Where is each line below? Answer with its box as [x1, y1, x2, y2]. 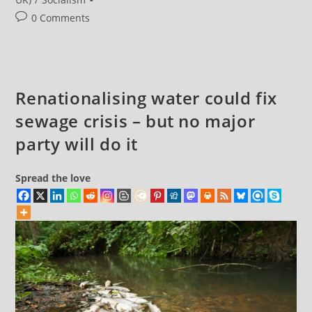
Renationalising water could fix [15, 86, 278, 109]
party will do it [15, 132, 139, 155]
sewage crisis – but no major [15, 109, 256, 132]
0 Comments [31, 10, 91, 24]
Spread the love [15, 171, 91, 185]
